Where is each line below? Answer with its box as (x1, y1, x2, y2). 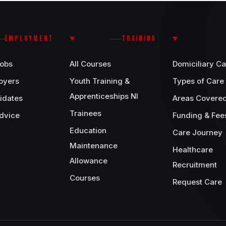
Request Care (173, 177, 222, 187)
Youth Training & (70, 76, 130, 86)
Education (70, 126, 106, 135)
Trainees (70, 108, 101, 118)
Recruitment (173, 160, 217, 169)
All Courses (70, 59, 111, 69)
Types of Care (173, 76, 224, 86)
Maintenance (70, 141, 118, 150)
